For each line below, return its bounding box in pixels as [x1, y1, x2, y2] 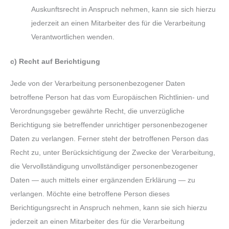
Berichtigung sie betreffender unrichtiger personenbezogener [10, 121, 208, 129]
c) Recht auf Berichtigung [10, 57, 100, 65]
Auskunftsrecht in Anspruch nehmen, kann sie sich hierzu [31, 6, 216, 14]
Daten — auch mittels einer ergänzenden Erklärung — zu [10, 176, 195, 185]
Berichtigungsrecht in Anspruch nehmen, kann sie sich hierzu [10, 204, 207, 212]
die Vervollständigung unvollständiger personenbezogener [10, 163, 198, 171]
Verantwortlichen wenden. [31, 33, 115, 41]
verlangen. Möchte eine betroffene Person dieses [10, 190, 170, 198]
